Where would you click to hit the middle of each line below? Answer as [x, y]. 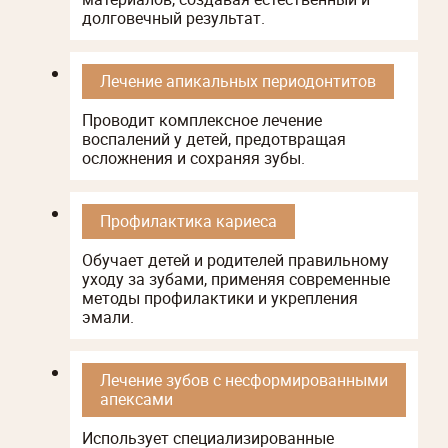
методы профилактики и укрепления [220, 297]
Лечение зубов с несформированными [244, 379]
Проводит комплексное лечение [202, 119]
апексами [136, 398]
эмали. [108, 316]
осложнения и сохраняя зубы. [193, 157]
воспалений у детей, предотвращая [214, 138]
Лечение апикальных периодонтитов [238, 80]
